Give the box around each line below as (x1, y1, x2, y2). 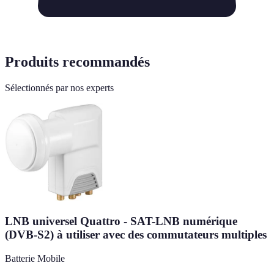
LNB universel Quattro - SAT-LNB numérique (5, 215, 237, 228)
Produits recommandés (5, 53, 150, 70)
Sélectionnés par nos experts (5, 82, 114, 93)
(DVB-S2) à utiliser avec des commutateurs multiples (5, 228, 267, 242)
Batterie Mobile (5, 253, 65, 264)
